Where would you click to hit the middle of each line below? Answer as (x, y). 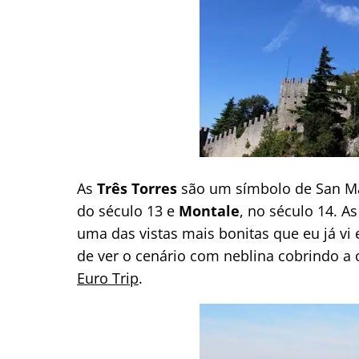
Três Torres (137, 188)
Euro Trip (108, 278)
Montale (209, 210)
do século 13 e (128, 210)
